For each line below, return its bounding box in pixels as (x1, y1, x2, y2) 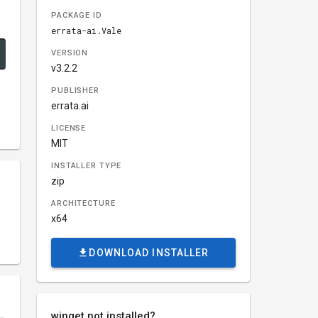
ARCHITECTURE (51, 199, 116, 208)
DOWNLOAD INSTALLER (89, 247, 209, 258)
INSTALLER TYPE (51, 161, 122, 170)
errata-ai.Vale (51, 25, 121, 36)
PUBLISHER (51, 86, 99, 95)
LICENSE (51, 124, 87, 133)
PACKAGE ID (51, 11, 102, 20)
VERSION (51, 48, 89, 57)
